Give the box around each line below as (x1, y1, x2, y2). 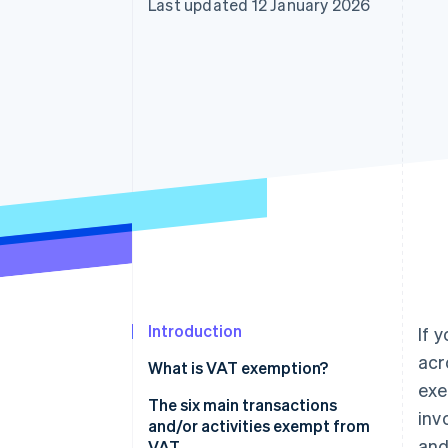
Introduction (148, 320, 242, 342)
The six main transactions (148, 394, 337, 416)
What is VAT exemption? (148, 357, 328, 379)
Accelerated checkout (72, 8, 216, 26)
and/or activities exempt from (148, 415, 370, 437)
